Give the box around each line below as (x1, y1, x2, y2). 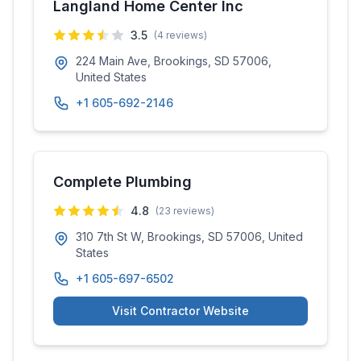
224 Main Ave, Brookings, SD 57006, (76, 54, 272, 68)
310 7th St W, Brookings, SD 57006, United (76, 230, 303, 243)
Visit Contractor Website (112, 304, 249, 317)
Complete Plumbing (53, 173, 192, 190)
